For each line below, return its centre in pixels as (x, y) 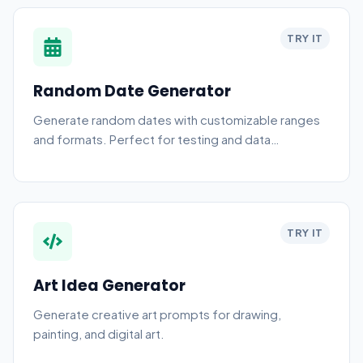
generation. (67, 158)
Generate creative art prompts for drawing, (157, 314)
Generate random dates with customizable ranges (177, 120)
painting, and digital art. (99, 333)
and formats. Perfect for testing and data (152, 139)
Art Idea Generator (109, 286)
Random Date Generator (132, 91)
